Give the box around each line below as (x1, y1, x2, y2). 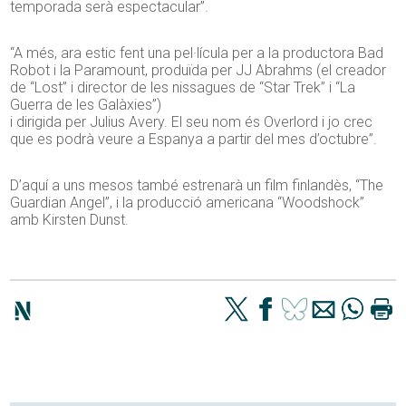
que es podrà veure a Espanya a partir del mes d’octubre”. (10, 130, 378, 149)
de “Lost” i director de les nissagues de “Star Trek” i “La (10, 79, 356, 97)
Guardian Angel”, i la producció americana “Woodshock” (10, 194, 365, 212)
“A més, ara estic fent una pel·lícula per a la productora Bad (10, 44, 384, 63)
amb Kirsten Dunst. (10, 211, 130, 229)
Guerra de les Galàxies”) (10, 96, 162, 114)
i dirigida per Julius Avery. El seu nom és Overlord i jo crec (10, 113, 373, 131)
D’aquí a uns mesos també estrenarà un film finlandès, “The (10, 177, 384, 195)
